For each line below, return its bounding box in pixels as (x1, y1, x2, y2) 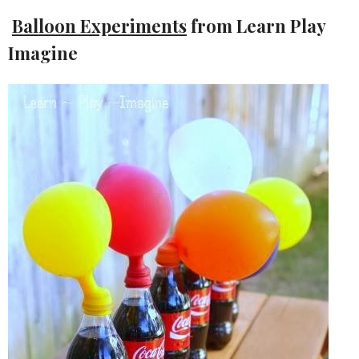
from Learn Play (187, 14, 325, 38)
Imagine (8, 41, 78, 65)
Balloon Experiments (12, 14, 187, 38)
